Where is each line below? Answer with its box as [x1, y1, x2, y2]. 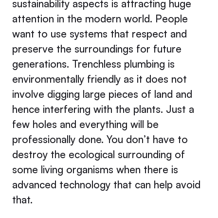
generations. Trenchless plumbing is [12, 57, 175, 70]
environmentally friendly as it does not [12, 72, 187, 85]
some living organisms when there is [12, 163, 178, 176]
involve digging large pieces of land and [12, 87, 192, 100]
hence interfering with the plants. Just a [12, 102, 194, 115]
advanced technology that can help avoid [12, 178, 200, 191]
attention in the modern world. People [12, 12, 188, 25]
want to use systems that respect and [12, 27, 187, 40]
